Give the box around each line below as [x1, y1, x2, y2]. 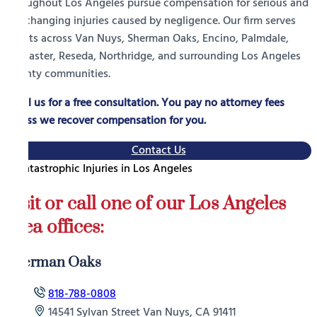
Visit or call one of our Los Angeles [6, 192, 286, 216]
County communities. [6, 65, 110, 84]
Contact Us [131, 142, 186, 161]
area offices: [6, 215, 104, 239]
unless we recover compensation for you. [6, 112, 206, 131]
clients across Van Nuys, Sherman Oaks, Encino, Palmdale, [6, 30, 289, 49]
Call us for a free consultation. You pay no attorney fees [6, 94, 284, 113]
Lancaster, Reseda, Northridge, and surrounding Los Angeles [6, 47, 301, 67]
